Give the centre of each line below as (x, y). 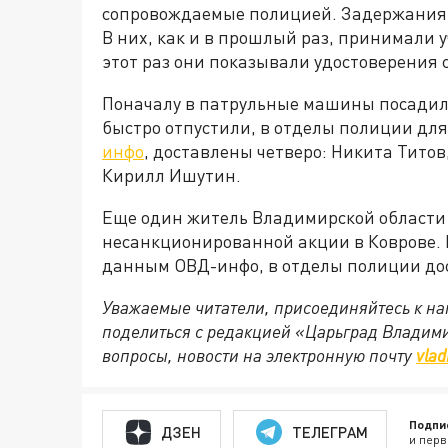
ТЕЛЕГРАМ (329, 431)
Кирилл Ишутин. (171, 175)
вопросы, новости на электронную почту (259, 355)
